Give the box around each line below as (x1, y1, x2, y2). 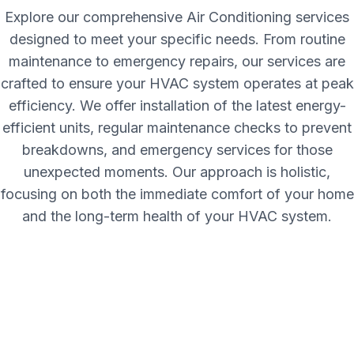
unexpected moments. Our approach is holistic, (24, 164, 330, 180)
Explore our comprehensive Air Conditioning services (5, 9, 349, 25)
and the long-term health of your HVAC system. (22, 208, 332, 224)
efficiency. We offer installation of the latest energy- (8, 97, 346, 114)
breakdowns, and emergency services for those (21, 141, 333, 158)
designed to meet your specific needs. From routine (9, 31, 345, 47)
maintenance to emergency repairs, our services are (9, 53, 345, 70)
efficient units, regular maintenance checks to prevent (2, 119, 352, 136)
